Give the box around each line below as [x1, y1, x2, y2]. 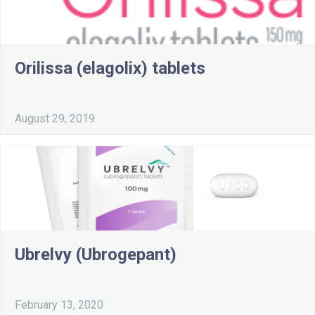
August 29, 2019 [15, 112, 95, 126]
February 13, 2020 [15, 298, 103, 312]
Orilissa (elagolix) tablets [15, 58, 205, 79]
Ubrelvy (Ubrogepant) [15, 245, 176, 265]
